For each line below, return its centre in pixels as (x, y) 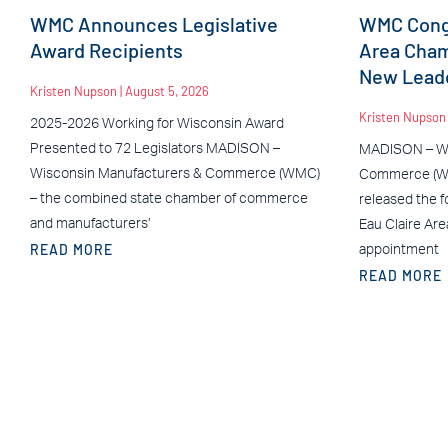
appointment (398, 249)
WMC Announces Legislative (154, 23)
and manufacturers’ (90, 223)
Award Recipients (106, 49)
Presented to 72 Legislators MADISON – (155, 148)
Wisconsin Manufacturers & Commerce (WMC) (175, 173)
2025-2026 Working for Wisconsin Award (157, 123)
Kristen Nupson (75, 90)
